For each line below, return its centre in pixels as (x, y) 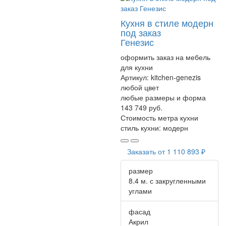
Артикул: (136, 77)
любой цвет (140, 87)
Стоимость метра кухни (159, 117)
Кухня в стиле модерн (167, 22)
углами (140, 190)
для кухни (137, 67)
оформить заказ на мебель (165, 57)
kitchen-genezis (176, 77)
